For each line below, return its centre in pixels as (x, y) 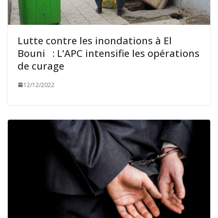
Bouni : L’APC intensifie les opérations (109, 53)
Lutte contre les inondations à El (95, 40)
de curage (41, 66)
